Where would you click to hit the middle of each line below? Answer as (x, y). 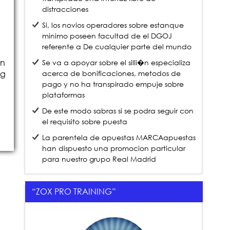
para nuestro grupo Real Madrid (99, 159)
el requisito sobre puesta (85, 121)
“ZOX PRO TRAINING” (74, 192)
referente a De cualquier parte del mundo (117, 46)
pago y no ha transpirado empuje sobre (113, 84)
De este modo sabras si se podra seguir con (118, 110)
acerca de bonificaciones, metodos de (112, 73)
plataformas (64, 94)
